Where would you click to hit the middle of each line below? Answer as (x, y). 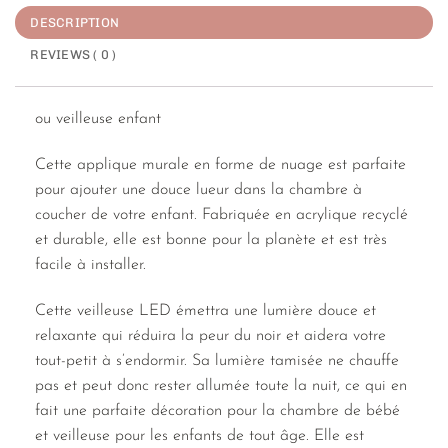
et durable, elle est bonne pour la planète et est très (211, 240)
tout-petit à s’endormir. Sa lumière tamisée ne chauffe (217, 360)
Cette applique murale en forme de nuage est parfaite (220, 165)
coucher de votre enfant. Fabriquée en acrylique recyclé (221, 215)
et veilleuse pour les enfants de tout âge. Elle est (199, 435)
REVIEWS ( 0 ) (73, 55)
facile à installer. (90, 265)
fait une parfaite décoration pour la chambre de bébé (217, 410)
